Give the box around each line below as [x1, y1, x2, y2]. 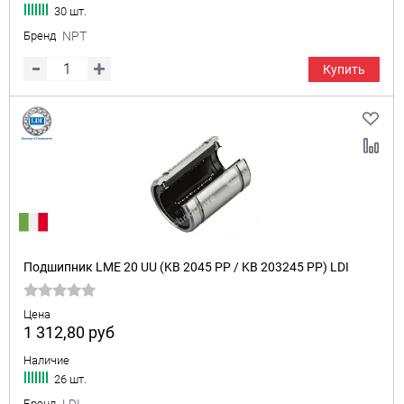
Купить [323, 62, 365, 77]
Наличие [23, 353, 69, 367]
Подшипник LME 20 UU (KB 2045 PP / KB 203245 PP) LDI [23, 260, 349, 274]
